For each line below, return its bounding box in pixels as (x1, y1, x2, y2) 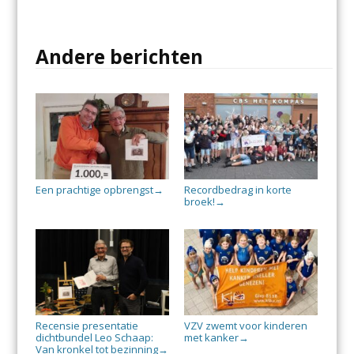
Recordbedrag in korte (183, 183, 292, 198)
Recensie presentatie (35, 318, 138, 333)
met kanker (183, 330, 239, 345)
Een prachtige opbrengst (35, 183, 153, 198)
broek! (183, 194, 215, 209)
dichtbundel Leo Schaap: (35, 330, 153, 345)
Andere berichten (35, 43, 203, 70)
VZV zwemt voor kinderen (183, 318, 307, 333)
